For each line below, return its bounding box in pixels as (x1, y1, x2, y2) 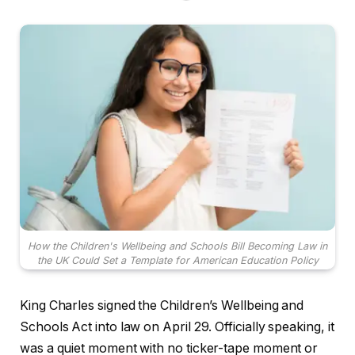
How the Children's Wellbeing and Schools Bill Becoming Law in (28, 240, 327, 253)
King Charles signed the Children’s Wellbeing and (20, 298, 304, 314)
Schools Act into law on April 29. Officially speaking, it (20, 319, 334, 335)
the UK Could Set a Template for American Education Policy (36, 254, 319, 267)
